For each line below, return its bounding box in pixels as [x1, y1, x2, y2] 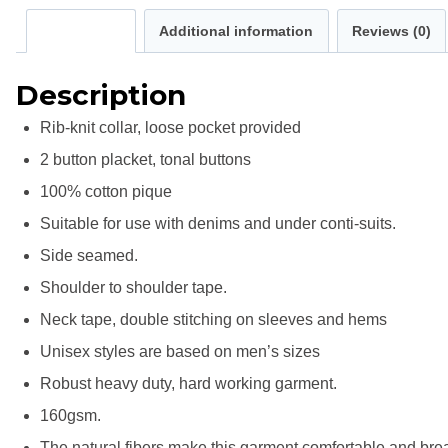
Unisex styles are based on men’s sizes [40, 343, 320, 360]
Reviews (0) [351, 22, 431, 39]
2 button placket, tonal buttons [40, 151, 251, 168]
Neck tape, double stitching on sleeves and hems [40, 311, 387, 328]
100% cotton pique [40, 183, 172, 200]
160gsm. [40, 407, 101, 424]
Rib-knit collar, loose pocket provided [40, 119, 301, 136]
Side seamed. [40, 247, 138, 264]
